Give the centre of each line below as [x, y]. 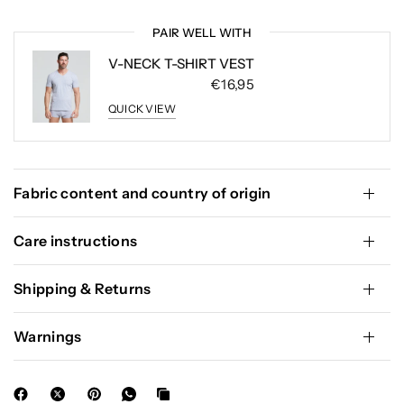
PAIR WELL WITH [202, 32]
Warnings [48, 336]
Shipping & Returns [83, 289]
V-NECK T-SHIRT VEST [181, 63]
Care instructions [76, 241]
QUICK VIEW [142, 108]
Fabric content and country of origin [142, 193]
